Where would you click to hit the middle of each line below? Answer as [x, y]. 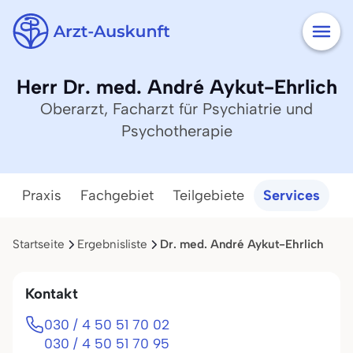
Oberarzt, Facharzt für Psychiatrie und [176, 109]
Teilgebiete [208, 195]
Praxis [42, 195]
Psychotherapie [176, 131]
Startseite [39, 244]
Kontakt [52, 294]
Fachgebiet [117, 195]
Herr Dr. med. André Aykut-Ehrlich [176, 87]
